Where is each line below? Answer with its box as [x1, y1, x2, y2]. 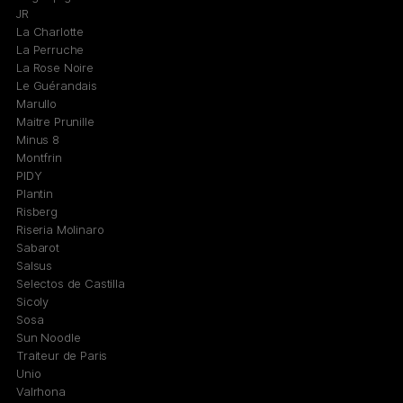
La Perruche [16, 42, 85, 58]
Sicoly [16, 294, 49, 309]
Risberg [16, 204, 58, 219]
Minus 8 [16, 132, 59, 148]
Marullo [16, 96, 57, 112]
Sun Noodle [16, 330, 81, 345]
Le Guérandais [16, 78, 97, 94]
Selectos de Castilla [16, 276, 125, 291]
